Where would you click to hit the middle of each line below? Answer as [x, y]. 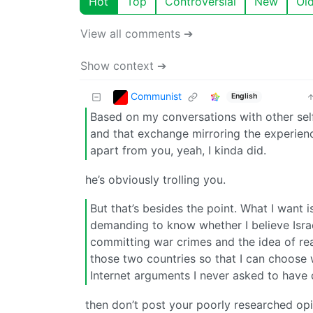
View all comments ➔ [137, 33]
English [244, 96]
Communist [156, 96]
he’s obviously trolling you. [155, 179]
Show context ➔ [123, 65]
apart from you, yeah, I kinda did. [178, 151]
